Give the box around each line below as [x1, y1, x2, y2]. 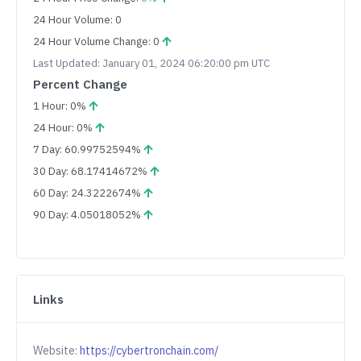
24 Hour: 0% [33, 121, 95, 135]
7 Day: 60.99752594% [33, 143, 143, 157]
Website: [33, 343, 80, 359]
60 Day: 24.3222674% [33, 186, 143, 201]
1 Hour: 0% [33, 99, 89, 114]
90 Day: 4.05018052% [33, 208, 143, 222]
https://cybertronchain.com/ [80, 343, 218, 359]
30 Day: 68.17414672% [33, 164, 150, 179]
